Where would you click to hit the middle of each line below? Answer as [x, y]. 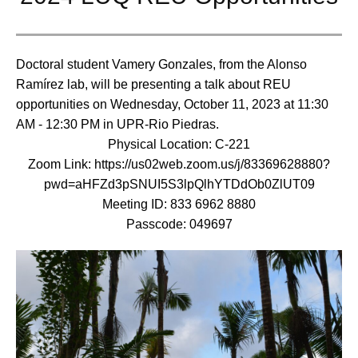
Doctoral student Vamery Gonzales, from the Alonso [161, 64]
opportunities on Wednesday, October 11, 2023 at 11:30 [172, 104]
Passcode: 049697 [179, 224]
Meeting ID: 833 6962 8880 [179, 204]
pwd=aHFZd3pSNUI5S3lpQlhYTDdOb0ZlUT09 [179, 184]
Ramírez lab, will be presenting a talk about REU [153, 84]
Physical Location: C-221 [179, 144]
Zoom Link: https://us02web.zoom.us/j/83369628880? [179, 164]
